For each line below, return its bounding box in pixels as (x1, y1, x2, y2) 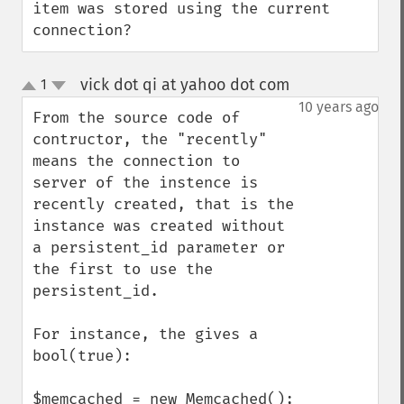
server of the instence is (32, 173, 258, 192)
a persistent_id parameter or (32, 238, 285, 257)
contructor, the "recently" (32, 130, 267, 149)
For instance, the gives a (32, 325, 258, 344)
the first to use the (32, 260, 213, 279)
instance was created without (32, 216, 285, 235)
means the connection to (32, 151, 240, 170)
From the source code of (32, 108, 240, 127)
